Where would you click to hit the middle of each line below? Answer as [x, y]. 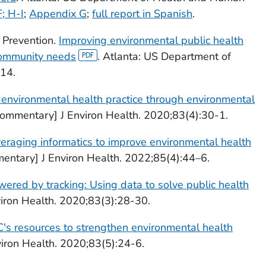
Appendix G [58, 13]
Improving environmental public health [151, 40]
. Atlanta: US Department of [164, 56]
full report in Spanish [142, 13]
